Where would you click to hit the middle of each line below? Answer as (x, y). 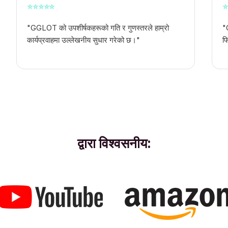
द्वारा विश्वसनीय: (114, 144)
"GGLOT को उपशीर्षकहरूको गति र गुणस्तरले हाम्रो (98, 28)
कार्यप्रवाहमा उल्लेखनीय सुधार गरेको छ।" (84, 40)
